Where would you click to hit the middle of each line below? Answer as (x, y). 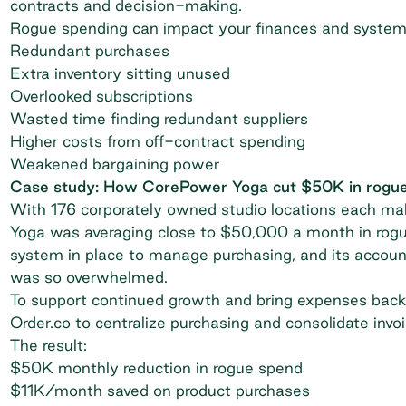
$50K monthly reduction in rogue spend (156, 367)
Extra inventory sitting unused (122, 72)
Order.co (40, 322)
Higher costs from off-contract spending (157, 140)
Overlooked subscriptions (101, 95)
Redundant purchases (89, 50)
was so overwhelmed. (91, 276)
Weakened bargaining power (114, 163)
